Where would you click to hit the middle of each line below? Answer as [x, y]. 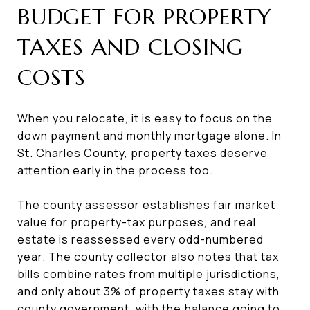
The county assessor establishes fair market [146, 204]
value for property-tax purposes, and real [137, 222]
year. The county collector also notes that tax [148, 256]
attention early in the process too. [115, 170]
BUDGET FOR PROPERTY [145, 16]
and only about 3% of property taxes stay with [148, 291]
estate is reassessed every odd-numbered [140, 239]
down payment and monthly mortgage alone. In [149, 135]
